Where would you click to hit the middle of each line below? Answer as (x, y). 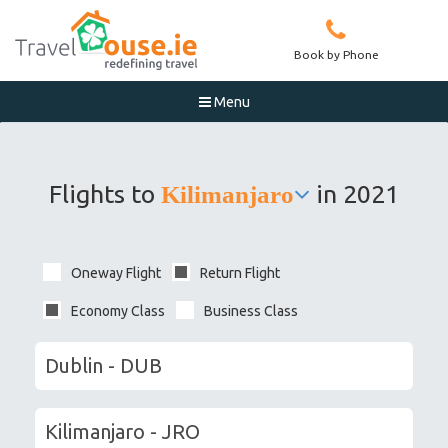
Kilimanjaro (227, 194)
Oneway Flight (116, 273)
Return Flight (240, 273)
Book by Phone (336, 54)
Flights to (105, 194)
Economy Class (118, 311)
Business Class (251, 311)
